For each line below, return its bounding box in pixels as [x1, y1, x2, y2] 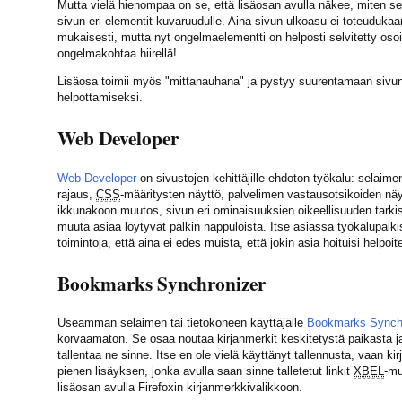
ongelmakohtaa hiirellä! [57, 46, 177, 60]
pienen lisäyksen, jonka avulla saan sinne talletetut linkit [57, 364, 354, 379]
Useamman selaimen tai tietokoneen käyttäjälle [57, 316, 307, 330]
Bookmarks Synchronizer [57, 269, 266, 297]
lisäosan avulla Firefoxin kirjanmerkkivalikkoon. [57, 380, 302, 395]
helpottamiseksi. [57, 91, 143, 105]
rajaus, [57, 187, 96, 201]
